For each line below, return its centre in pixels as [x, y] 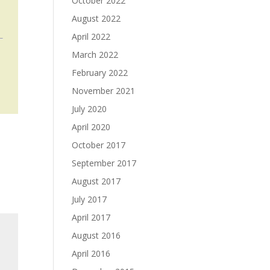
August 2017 [96, 181]
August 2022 [96, 18]
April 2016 [91, 253]
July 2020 [89, 109]
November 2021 [104, 91]
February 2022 [100, 73]
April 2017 [91, 217]
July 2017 [89, 199]
